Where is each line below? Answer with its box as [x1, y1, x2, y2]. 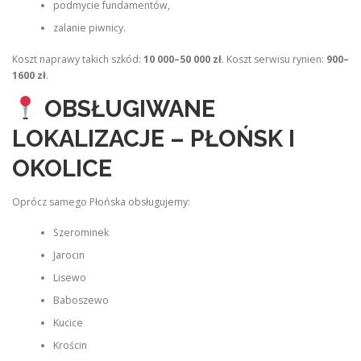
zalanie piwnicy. [52, 21, 126, 35]
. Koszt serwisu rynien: [222, 52, 326, 66]
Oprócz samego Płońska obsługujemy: [12, 194, 190, 209]
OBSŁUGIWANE [44, 94, 215, 122]
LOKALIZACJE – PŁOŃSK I [12, 124, 295, 152]
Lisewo [52, 271, 86, 285]
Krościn [52, 338, 87, 353]
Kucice [52, 316, 83, 330]
